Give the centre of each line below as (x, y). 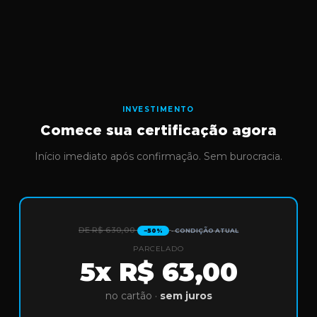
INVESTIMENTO (158, 110)
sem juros (186, 296)
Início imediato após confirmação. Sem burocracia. (158, 157)
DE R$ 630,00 (107, 230)
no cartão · (132, 296)
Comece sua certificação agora (158, 131)
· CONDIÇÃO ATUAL (205, 231)
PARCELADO (158, 249)
